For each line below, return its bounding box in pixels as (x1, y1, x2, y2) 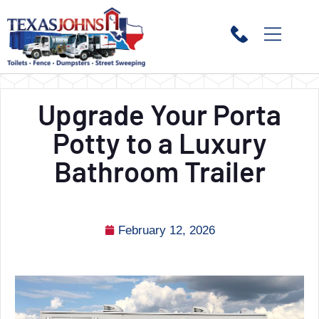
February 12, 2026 (117, 223, 215, 237)
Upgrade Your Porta (38, 96, 281, 131)
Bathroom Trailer (53, 153, 266, 188)
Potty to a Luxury (52, 125, 267, 159)
